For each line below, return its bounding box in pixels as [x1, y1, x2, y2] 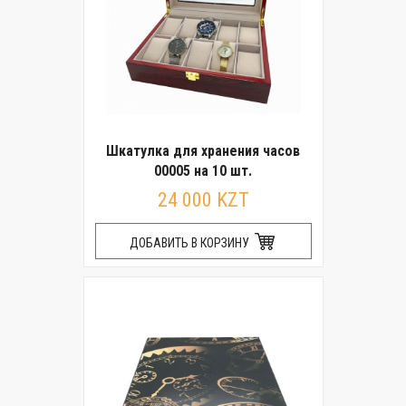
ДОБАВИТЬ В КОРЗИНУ [129, 236, 252, 250]
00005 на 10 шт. [154, 162, 252, 179]
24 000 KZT [157, 188, 249, 211]
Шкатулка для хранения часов [106, 142, 300, 159]
